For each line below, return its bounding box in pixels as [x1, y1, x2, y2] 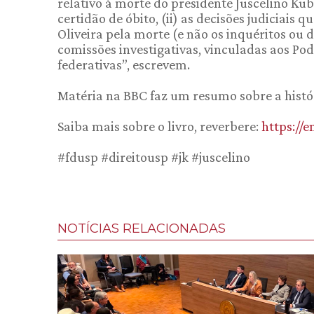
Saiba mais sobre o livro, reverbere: [57, 118, 261, 134]
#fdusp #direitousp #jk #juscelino [57, 149, 250, 165]
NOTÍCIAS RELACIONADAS [57, 221, 226, 236]
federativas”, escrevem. [57, 57, 190, 72]
